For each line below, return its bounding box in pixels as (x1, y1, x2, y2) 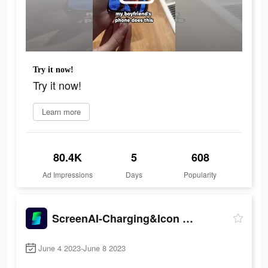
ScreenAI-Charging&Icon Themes (182, 210, 193, 226)
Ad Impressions (42, 169, 93, 180)
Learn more (42, 106, 81, 118)
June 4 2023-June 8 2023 (38, 242, 126, 254)
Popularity (184, 169, 217, 180)
